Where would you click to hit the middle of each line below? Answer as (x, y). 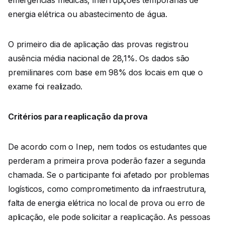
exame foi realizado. (45, 86)
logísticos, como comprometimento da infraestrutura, (107, 189)
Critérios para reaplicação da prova (78, 116)
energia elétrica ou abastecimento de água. (88, 14)
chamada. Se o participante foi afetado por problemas (109, 175)
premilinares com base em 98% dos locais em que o (105, 72)
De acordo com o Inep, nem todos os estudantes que (107, 146)
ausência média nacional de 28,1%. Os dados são (99, 58)
